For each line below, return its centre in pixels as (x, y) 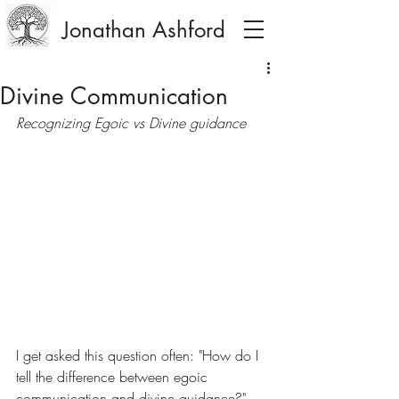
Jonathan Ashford (144, 30)
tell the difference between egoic (114, 377)
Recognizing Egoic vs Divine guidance (131, 123)
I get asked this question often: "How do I (139, 356)
